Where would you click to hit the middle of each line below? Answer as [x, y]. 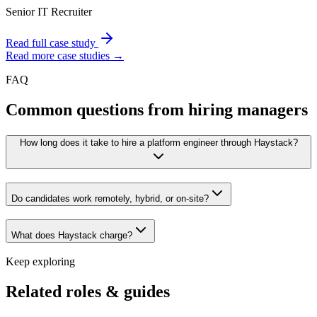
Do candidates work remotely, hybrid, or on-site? [110, 199]
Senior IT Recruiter [49, 12]
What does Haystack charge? [72, 235]
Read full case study [52, 43]
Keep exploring [40, 262]
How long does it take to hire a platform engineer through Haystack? [158, 143]
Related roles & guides [88, 292]
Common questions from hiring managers [157, 110]
